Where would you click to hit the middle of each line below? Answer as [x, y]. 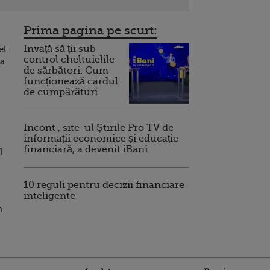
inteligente [49, 196]
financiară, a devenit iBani [86, 149]
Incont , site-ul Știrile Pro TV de [99, 128]
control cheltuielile [69, 60]
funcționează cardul [71, 81]
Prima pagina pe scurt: [90, 30]
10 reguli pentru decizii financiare [104, 185]
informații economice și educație [101, 139]
